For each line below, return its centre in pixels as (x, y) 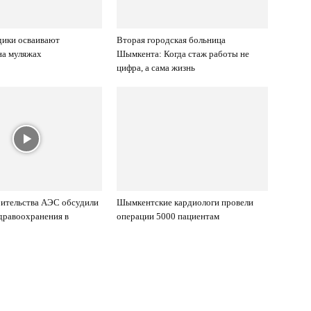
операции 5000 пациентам (168, 216)
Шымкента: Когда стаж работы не (183, 54)
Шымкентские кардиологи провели (185, 202)
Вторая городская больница (171, 40)
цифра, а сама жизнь (156, 68)
